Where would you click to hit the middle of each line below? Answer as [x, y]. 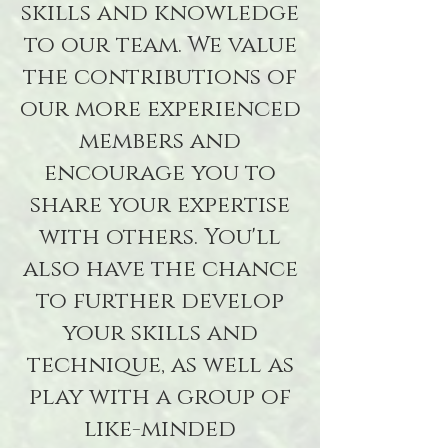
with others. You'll [160, 237]
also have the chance [160, 269]
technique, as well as [160, 365]
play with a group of [160, 397]
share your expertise [160, 205]
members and [160, 141]
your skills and [160, 333]
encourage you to [160, 173]
